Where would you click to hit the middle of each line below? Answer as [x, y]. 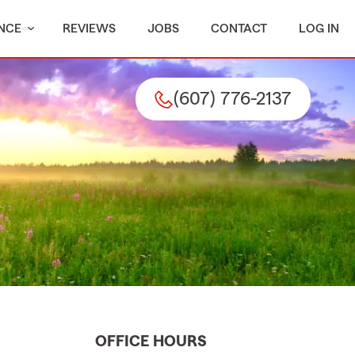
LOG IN [319, 29]
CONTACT [239, 29]
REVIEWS [89, 29]
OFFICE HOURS [151, 342]
